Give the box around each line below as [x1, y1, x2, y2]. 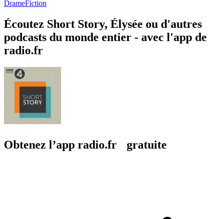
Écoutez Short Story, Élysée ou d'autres [4, 17, 202, 30]
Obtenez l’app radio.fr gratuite [4, 138, 167, 151]
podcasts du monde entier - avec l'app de [4, 30, 207, 44]
